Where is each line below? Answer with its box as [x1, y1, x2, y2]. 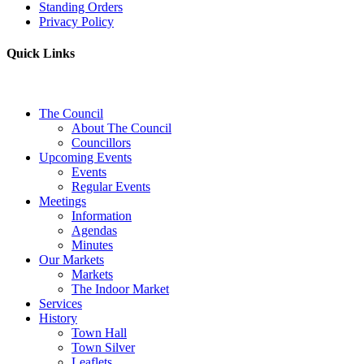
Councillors [71, 135, 131, 149]
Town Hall [71, 325, 127, 340]
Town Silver [71, 340, 135, 354]
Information [71, 208, 132, 223]
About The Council [71, 120, 171, 135]
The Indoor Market [71, 281, 169, 296]
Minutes [71, 237, 113, 252]
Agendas [71, 223, 117, 237]
